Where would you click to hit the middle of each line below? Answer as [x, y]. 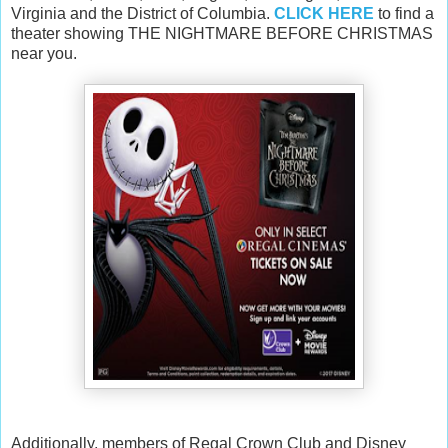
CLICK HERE [324, 13]
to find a [404, 13]
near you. [44, 53]
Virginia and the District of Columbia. [142, 13]
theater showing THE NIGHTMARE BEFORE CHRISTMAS [222, 33]
